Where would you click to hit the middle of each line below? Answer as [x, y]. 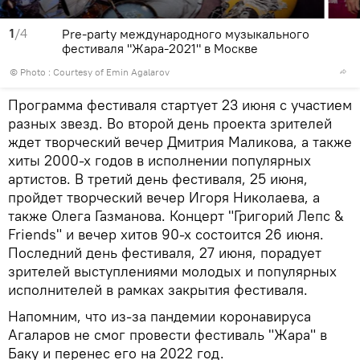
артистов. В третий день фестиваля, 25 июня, [158, 178]
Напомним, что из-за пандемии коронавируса [160, 316]
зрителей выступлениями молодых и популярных [172, 271]
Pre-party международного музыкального [186, 33]
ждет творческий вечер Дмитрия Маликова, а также [180, 141]
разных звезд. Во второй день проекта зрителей [170, 123]
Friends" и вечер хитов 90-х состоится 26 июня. [166, 234]
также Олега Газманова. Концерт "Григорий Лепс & [176, 215]
